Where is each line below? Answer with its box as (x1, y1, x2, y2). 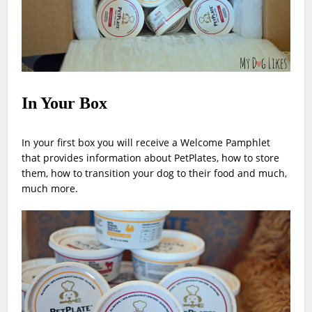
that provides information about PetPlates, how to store (22, 150, 280, 164)
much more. (22, 181, 79, 195)
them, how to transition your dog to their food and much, (22, 166, 288, 180)
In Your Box (22, 93, 108, 112)
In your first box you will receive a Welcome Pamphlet (22, 135, 271, 149)
